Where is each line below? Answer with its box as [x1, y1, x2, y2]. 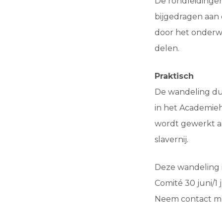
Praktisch [155, 71, 194, 81]
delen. [155, 44, 179, 53]
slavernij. [155, 135, 188, 144]
